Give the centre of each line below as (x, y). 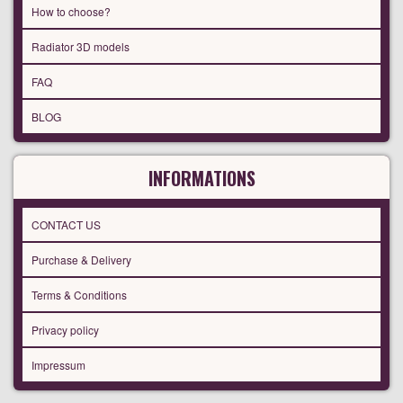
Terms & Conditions (79, 295)
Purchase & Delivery (81, 260)
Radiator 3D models (81, 47)
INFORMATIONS (201, 179)
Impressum (58, 365)
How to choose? (71, 12)
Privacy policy (65, 330)
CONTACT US (66, 225)
